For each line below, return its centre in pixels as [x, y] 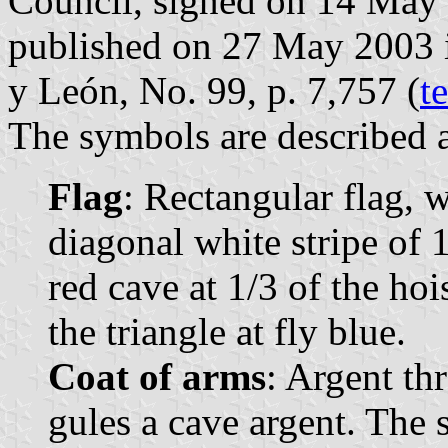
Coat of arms [157, 376]
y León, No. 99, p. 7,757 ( [214, 90]
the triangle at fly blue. [227, 331]
